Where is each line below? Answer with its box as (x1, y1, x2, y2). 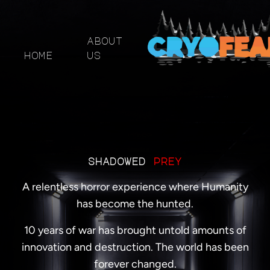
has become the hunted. (77, 196, 193, 210)
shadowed (88, 156, 153, 166)
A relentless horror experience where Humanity (22, 180, 248, 193)
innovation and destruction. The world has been (21, 240, 249, 254)
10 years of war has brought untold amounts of (24, 223, 246, 237)
